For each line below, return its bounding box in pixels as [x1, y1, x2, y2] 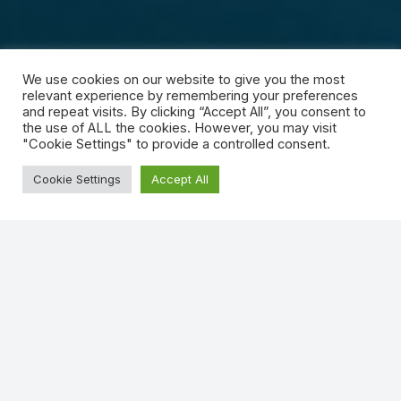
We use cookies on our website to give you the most [22, 72, 345, 88]
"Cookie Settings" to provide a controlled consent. [22, 136, 330, 152]
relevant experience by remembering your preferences [22, 88, 358, 104]
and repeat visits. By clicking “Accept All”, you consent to [22, 104, 366, 120]
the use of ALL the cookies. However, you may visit [22, 120, 337, 136]
